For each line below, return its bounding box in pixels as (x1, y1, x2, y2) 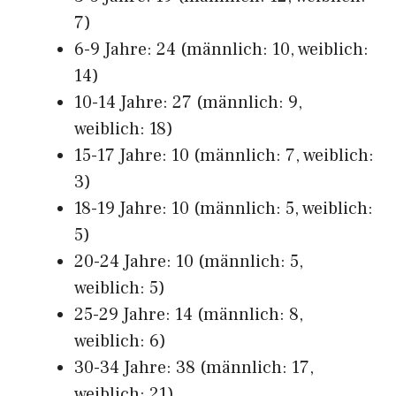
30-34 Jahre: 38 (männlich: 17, (74, 356, 314, 379)
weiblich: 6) (74, 330, 166, 353)
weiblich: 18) (74, 118, 173, 141)
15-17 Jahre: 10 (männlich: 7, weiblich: (74, 144, 374, 167)
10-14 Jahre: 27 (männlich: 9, (74, 91, 302, 114)
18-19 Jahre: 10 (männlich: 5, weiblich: (74, 197, 373, 220)
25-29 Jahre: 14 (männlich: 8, (74, 303, 303, 326)
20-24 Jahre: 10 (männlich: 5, (74, 250, 303, 273)
